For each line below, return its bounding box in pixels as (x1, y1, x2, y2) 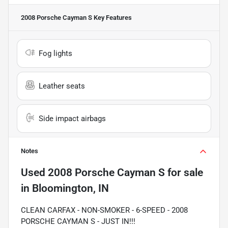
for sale (165, 166, 203, 179)
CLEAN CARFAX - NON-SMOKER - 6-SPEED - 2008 (21, 205, 188, 215)
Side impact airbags (39, 113, 106, 123)
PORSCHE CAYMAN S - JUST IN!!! (21, 216, 135, 226)
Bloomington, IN (32, 182, 109, 194)
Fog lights (39, 48, 72, 58)
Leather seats (39, 81, 85, 91)
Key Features (92, 13, 132, 21)
